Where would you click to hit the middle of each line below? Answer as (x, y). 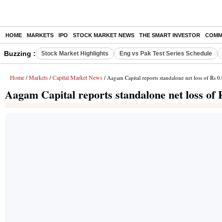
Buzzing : (20, 54)
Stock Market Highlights (75, 54)
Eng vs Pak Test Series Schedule (166, 54)
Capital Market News (78, 77)
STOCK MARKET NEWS (104, 35)
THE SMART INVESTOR (170, 35)
